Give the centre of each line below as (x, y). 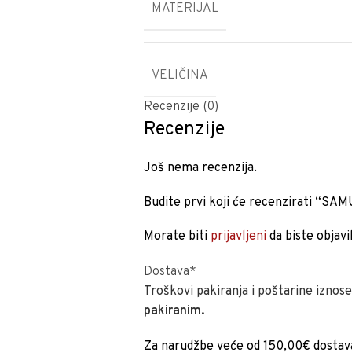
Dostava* (170, 272)
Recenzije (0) (181, 107)
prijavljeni (239, 236)
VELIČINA (180, 75)
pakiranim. (174, 311)
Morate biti (178, 236)
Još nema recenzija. (201, 168)
